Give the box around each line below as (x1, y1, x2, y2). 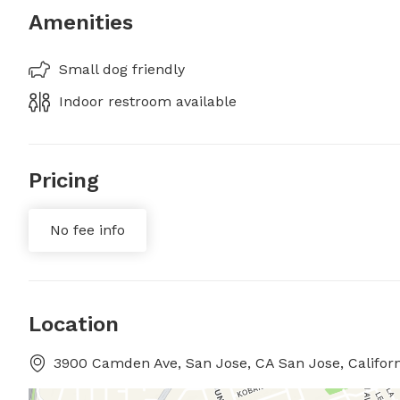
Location (29, 312, 119, 337)
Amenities (29, 10, 133, 35)
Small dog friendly (59, 61, 185, 78)
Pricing (29, 168, 99, 193)
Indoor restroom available (59, 93, 237, 110)
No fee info (50, 221, 125, 238)
